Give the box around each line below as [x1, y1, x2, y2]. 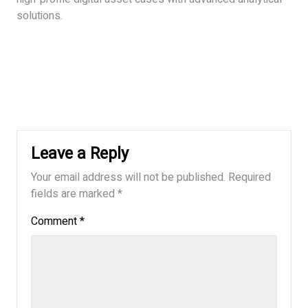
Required [228, 169, 271, 186]
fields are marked [31, 186, 118, 203]
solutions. [16, 8, 63, 25]
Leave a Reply [31, 142, 129, 166]
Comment [31, 213, 80, 230]
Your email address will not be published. [31, 169, 225, 186]
